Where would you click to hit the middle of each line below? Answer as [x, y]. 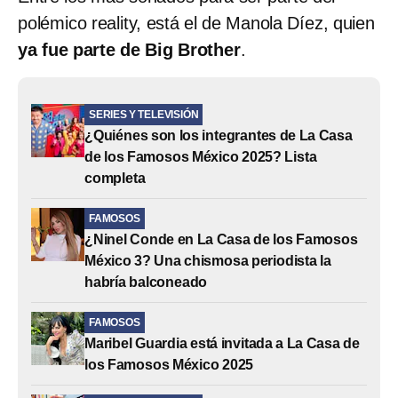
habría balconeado [146, 282]
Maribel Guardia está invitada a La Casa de [222, 343]
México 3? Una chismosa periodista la [208, 260]
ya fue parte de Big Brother [129, 49]
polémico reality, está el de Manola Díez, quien [196, 23]
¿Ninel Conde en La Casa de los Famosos [221, 239]
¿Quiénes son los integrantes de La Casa [219, 135]
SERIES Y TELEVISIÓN [144, 114]
